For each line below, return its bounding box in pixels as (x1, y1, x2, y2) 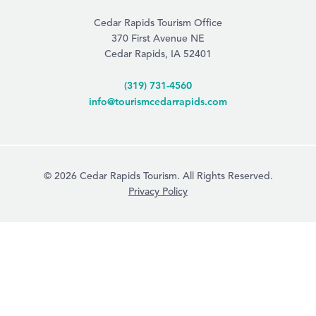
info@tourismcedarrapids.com (89, 95, 227, 108)
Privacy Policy (128, 186, 188, 197)
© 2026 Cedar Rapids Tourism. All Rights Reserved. (43, 171, 273, 181)
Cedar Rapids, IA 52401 (104, 49, 212, 59)
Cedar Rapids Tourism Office (94, 18, 222, 28)
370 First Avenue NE (111, 33, 205, 44)
